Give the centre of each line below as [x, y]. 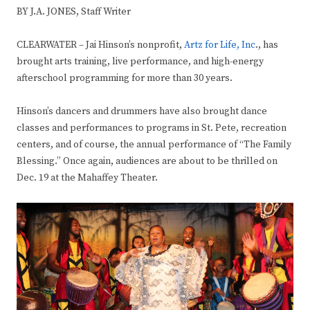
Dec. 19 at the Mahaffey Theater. [87, 178]
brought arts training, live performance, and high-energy [140, 62]
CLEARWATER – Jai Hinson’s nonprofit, [100, 45]
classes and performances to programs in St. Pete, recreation [152, 128]
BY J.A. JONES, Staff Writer [74, 12]
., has [267, 45]
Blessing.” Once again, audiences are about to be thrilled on [147, 162]
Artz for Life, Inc [220, 45]
